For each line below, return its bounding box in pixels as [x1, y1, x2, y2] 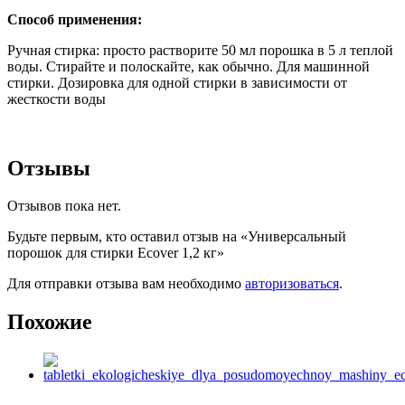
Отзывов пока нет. [7, 198, 121, 214]
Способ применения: [7, 11, 142, 27]
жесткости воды [7, 90, 106, 107]
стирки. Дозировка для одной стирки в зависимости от [7, 74, 347, 90]
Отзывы [7, 155, 90, 180]
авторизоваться [245, 276, 339, 292]
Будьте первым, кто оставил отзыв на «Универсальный [7, 229, 346, 245]
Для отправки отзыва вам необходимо [7, 276, 245, 292]
